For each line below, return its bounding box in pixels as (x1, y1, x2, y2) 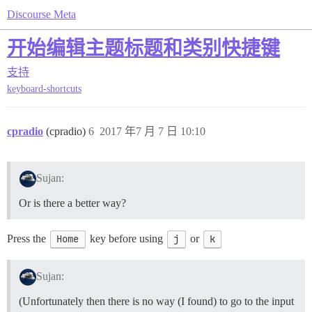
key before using (86, 233, 166, 245)
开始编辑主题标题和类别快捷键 (7, 38, 280, 59)
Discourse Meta (7, 8, 76, 20)
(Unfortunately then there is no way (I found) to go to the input (19, 295, 294, 308)
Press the (7, 233, 49, 245)
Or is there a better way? (19, 197, 126, 210)
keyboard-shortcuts (7, 84, 81, 95)
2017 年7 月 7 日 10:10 (100, 125, 205, 138)
